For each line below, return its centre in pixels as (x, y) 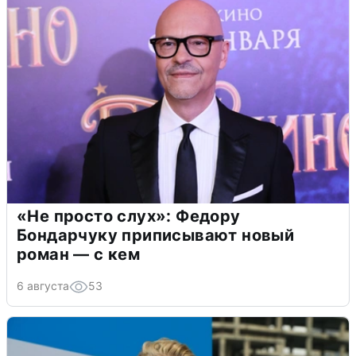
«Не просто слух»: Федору (129, 217)
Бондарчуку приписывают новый (156, 236)
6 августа (43, 286)
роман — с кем (79, 255)
